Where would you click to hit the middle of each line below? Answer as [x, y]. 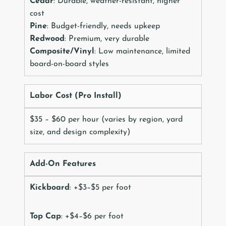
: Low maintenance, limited [142, 52]
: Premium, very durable [107, 39]
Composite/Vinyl [62, 52]
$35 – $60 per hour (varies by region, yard [106, 120]
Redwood [47, 39]
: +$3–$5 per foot [100, 188]
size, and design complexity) [80, 132]
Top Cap [45, 217]
